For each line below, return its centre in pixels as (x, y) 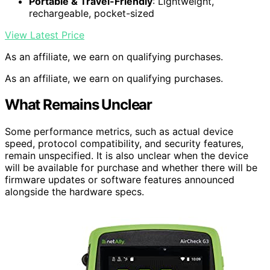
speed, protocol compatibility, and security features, (124, 144)
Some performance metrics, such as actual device (119, 132)
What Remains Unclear (78, 105)
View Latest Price (45, 35)
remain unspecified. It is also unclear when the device (127, 156)
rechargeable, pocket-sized (92, 13)
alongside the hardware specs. (74, 192)
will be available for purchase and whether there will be (131, 168)
